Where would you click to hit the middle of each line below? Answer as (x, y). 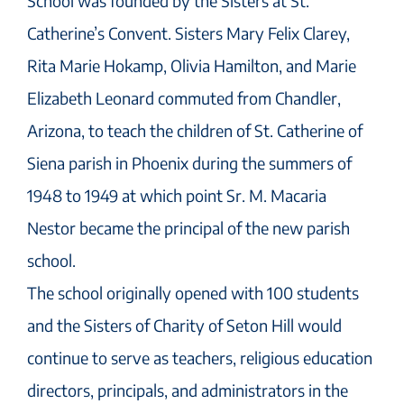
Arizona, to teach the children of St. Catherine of (195, 130)
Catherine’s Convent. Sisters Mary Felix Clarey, (188, 32)
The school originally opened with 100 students (193, 292)
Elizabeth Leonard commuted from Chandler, (184, 97)
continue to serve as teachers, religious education (200, 357)
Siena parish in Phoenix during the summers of (189, 162)
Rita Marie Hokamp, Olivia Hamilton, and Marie (192, 65)
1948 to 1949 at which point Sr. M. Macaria (177, 195)
